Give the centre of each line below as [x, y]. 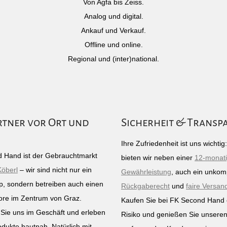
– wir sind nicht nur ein [55, 170]
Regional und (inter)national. [113, 59]
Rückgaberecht [145, 186]
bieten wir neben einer [158, 158]
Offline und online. [113, 45]
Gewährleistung [146, 172]
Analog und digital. [113, 16]
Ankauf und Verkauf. [113, 30]
